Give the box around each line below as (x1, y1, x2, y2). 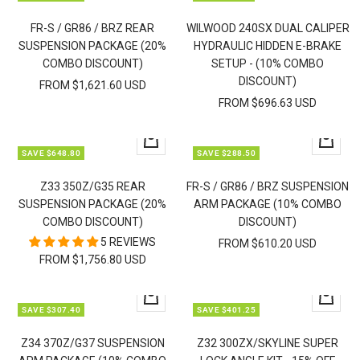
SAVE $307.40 (22, 305, 80, 314)
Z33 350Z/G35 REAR (39, 179, 145, 193)
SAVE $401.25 (197, 305, 256, 314)
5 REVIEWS (100, 235, 156, 248)
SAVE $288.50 (197, 148, 256, 157)
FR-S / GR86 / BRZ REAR (31, 21, 154, 35)
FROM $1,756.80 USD (39, 252, 146, 266)
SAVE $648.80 (22, 148, 80, 157)
